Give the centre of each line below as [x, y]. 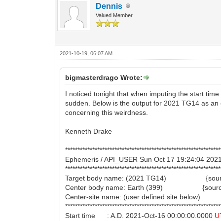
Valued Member [114, 15]
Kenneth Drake [89, 131]
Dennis [109, 6]
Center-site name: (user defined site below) [133, 197]
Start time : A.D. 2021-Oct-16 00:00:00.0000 [140, 215]
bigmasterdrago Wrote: [104, 77]
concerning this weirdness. [107, 112]
